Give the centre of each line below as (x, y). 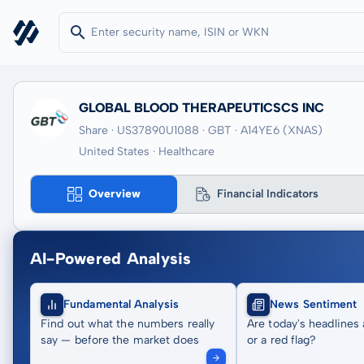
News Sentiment (314, 304)
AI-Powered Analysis (111, 258)
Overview (115, 194)
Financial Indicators (267, 194)
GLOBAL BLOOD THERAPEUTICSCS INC (201, 108)
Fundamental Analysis (121, 304)
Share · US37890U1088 (139, 130)
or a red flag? (282, 340)
